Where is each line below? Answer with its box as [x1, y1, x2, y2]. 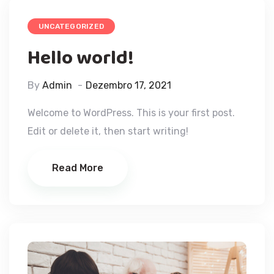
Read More [52, 162, 103, 174]
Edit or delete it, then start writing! [28, 125, 188, 137]
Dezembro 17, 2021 [86, 80, 171, 91]
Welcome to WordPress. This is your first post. [28, 107, 235, 119]
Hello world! [28, 43, 134, 74]
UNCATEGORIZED [39, 22, 105, 31]
